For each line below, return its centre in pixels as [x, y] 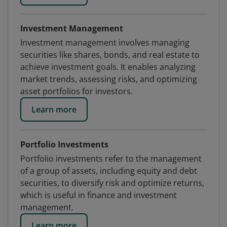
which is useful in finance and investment [99, 195]
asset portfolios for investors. [77, 91]
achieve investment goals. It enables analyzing [108, 67]
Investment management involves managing [105, 43]
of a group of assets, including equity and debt [109, 171]
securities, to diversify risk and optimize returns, [112, 183]
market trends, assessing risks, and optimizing [109, 79]
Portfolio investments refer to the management [111, 159]
